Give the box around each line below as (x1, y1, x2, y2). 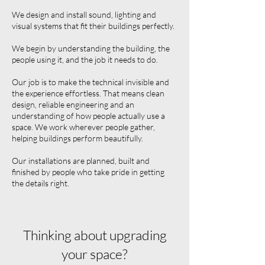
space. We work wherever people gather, (12, 122, 155, 132)
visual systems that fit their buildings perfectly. (12, 21, 174, 31)
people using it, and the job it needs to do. (12, 54, 158, 64)
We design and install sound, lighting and (12, 9, 156, 20)
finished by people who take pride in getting (12, 167, 164, 177)
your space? (62, 245, 128, 262)
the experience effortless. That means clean (12, 88, 164, 98)
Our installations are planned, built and (12, 156, 150, 166)
